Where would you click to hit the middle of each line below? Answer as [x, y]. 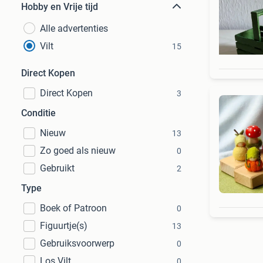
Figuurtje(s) [64, 226]
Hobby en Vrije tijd [60, 7]
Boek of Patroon [73, 208]
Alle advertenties [74, 28]
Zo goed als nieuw [78, 151]
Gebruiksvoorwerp [77, 243]
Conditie [38, 113]
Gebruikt [57, 168]
